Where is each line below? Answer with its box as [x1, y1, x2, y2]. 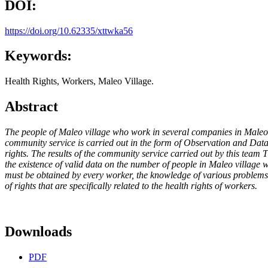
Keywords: [5, 48, 72, 64]
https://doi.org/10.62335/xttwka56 [5, 25, 133, 36]
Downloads [5, 224, 72, 240]
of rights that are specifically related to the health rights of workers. [5, 181, 257, 191]
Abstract [5, 99, 58, 115]
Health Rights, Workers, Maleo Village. [5, 76, 154, 87]
